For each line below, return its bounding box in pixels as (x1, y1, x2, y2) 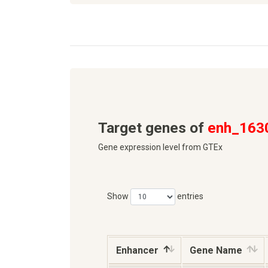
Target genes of (98, 118, 208, 136)
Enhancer (116, 245, 159, 257)
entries (175, 191, 203, 201)
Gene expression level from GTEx (98, 142, 223, 152)
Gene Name (190, 245, 242, 257)
